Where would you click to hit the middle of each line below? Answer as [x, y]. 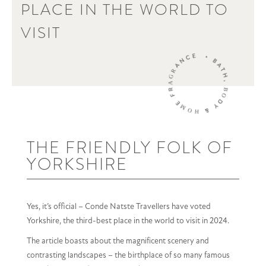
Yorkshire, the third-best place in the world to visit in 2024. [128, 221]
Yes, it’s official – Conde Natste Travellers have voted [119, 207]
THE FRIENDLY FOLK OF [130, 147]
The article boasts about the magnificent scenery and [118, 241]
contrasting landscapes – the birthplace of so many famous [128, 255]
